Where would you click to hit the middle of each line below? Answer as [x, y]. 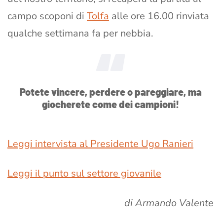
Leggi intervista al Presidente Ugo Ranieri [100, 144]
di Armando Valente [169, 203]
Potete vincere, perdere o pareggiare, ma [110, 92]
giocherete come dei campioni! [110, 104]
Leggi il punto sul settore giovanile [84, 173]
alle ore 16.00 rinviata [159, 16]
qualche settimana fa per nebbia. [80, 33]
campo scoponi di [47, 16]
